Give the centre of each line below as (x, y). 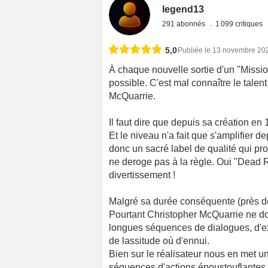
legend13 (183, 10)
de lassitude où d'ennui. (159, 241)
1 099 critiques (240, 24)
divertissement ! (142, 175)
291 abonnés (185, 24)
